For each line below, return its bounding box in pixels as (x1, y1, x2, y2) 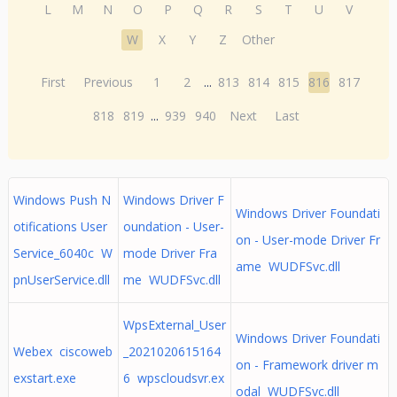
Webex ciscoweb (12, 343, 113, 360)
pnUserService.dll (12, 271, 110, 288)
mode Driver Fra (122, 245, 217, 261)
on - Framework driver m (235, 356, 378, 373)
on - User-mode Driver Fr (235, 231, 380, 248)
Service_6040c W (12, 245, 113, 261)
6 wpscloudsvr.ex (122, 370, 224, 386)
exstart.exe (12, 370, 76, 386)
